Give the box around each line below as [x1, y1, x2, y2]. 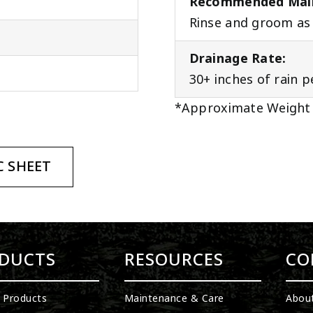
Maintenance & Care [124, 291, 224, 306]
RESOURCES [124, 247, 224, 272]
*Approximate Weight [174, 99, 311, 118]
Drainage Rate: [189, 50, 286, 68]
